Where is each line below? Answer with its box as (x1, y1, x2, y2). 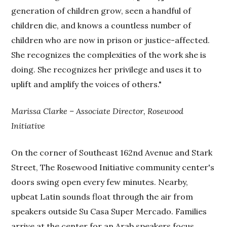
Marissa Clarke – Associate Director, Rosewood (11, 105, 184, 116)
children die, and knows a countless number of (11, 20, 192, 30)
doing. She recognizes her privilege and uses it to (11, 64, 202, 74)
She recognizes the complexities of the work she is (11, 49, 207, 60)
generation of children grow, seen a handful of (11, 5, 192, 16)
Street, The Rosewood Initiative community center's (11, 162, 215, 172)
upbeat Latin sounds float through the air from (11, 191, 194, 202)
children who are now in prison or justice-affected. (11, 34, 210, 45)
